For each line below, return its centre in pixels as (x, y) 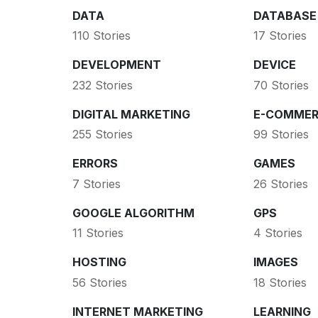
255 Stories (103, 135)
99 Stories (281, 135)
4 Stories (278, 233)
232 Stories (103, 85)
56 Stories (100, 282)
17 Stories (280, 36)
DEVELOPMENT (117, 65)
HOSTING (99, 262)
